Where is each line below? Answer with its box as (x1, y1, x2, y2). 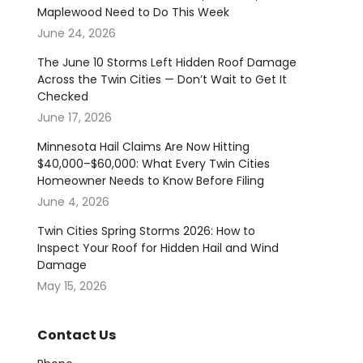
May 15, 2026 (37, 278, 107, 294)
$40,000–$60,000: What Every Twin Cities (37, 156, 270, 172)
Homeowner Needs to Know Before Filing (37, 173, 264, 189)
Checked (37, 88, 88, 105)
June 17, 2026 (37, 109, 112, 126)
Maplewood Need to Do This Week (37, 4, 229, 20)
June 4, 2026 (37, 194, 109, 210)
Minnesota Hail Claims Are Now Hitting (37, 139, 250, 155)
